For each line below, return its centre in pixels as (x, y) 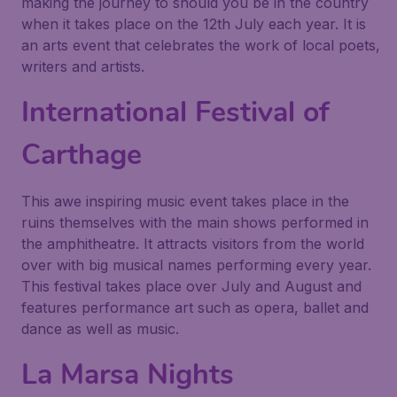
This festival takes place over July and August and (191, 286)
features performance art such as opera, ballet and (195, 307)
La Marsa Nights (128, 374)
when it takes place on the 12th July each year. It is (194, 24)
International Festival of (175, 112)
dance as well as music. (100, 329)
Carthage (82, 155)
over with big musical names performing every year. (196, 265)
